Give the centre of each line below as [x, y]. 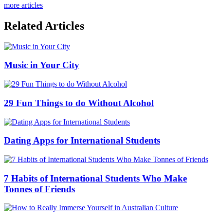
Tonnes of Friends [39, 189]
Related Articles [44, 26]
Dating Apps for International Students [82, 141]
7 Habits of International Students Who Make [95, 178]
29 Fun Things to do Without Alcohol [79, 103]
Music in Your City [42, 65]
